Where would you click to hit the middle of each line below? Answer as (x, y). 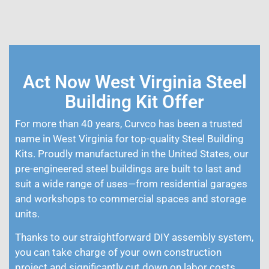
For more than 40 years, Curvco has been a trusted (129, 124)
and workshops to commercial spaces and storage (131, 199)
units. (27, 214)
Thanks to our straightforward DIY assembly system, (134, 237)
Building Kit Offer (134, 102)
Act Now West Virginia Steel (134, 82)
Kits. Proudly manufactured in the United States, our (132, 154)
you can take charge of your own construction (118, 252)
